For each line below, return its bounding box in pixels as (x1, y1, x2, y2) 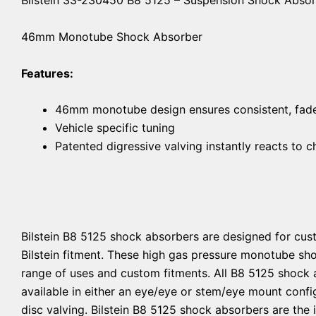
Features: (21, 66, 73, 80)
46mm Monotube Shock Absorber (21, 29, 202, 44)
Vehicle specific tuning (55, 121, 175, 135)
